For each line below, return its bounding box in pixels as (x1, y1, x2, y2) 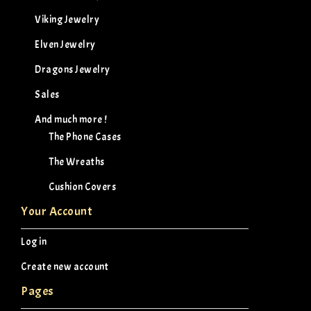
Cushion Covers (49, 180, 116, 193)
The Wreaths (49, 155, 105, 168)
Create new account (21, 260, 108, 273)
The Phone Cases (49, 131, 121, 143)
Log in (21, 235, 47, 248)
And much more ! (35, 113, 108, 126)
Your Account (21, 203, 92, 219)
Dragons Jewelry (35, 63, 110, 76)
